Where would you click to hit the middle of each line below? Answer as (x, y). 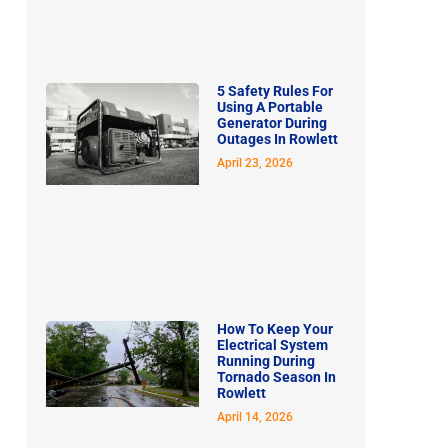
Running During (266, 360)
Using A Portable (270, 106)
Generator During (272, 122)
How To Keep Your (275, 328)
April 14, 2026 (255, 416)
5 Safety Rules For (275, 90)
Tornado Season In (276, 376)
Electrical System (272, 344)
